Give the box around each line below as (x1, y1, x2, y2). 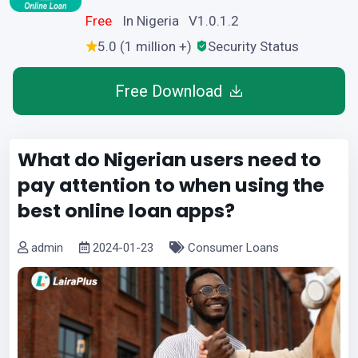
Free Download (115, 81, 223, 101)
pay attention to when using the (18, 171, 324, 198)
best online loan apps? (18, 197, 235, 224)
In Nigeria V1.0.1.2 (122, 12, 240, 29)
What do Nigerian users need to (18, 145, 321, 173)
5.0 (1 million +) (97, 38, 192, 54)
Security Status (208, 38, 299, 54)
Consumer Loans (185, 240, 279, 255)
